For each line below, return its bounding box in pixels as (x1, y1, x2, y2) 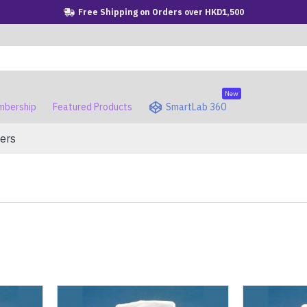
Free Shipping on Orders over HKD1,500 (77, 6, 244, 17)
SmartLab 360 (166, 100, 226, 113)
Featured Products (53, 100, 132, 113)
